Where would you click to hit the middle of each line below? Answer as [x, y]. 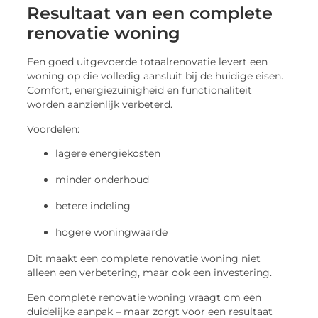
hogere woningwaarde [112, 232]
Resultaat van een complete [150, 13]
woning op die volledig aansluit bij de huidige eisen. [155, 76]
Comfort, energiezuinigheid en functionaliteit [140, 91]
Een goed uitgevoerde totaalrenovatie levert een [148, 62]
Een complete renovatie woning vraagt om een [144, 297]
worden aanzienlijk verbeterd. [100, 105]
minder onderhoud [103, 180]
